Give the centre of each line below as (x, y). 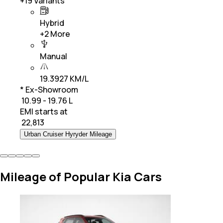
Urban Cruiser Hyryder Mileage (68, 134)
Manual (54, 56)
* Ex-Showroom (49, 90)
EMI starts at (44, 112)
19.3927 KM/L (64, 79)
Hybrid (52, 23)
